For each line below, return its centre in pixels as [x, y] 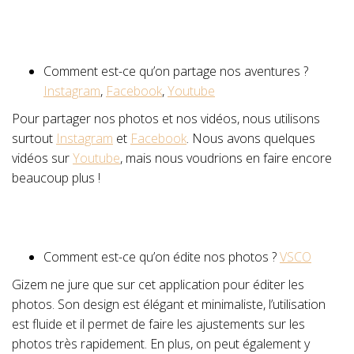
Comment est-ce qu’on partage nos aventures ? [176, 71]
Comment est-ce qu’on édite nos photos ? [162, 257]
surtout [34, 138]
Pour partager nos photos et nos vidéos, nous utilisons [166, 119]
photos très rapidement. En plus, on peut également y [161, 344]
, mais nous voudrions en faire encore [226, 158]
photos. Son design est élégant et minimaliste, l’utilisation [169, 304]
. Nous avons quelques [251, 138]
